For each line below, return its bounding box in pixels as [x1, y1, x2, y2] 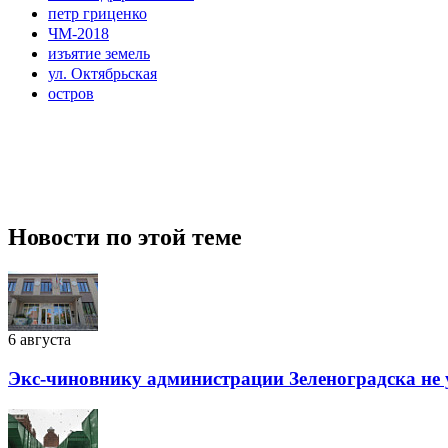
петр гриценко [48, 4, 147, 22]
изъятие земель [48, 44, 150, 62]
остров [48, 84, 94, 102]
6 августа [8, 331, 71, 349]
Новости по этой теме [8, 224, 242, 251]
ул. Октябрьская [48, 64, 157, 82]
